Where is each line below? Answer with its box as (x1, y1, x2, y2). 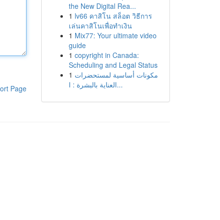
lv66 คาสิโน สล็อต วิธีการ (74, 11, 152, 21)
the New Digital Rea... (68, 1, 136, 11)
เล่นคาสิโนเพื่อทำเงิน (68, 21, 132, 30)
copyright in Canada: (74, 50, 139, 60)
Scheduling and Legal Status (68, 60, 158, 70)
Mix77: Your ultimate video (74, 30, 157, 40)
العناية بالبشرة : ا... (116, 80, 123, 89)
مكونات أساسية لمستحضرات (74, 70, 158, 80)
